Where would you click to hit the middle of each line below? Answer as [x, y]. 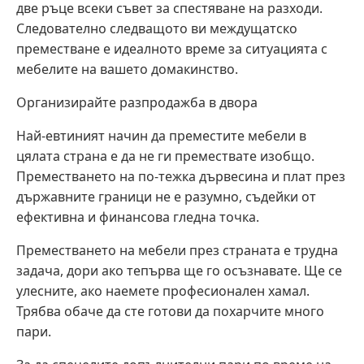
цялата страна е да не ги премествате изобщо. [165, 156]
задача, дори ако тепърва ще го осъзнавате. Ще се [179, 271]
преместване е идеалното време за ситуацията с [172, 49]
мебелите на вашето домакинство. [127, 69]
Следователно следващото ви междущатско [157, 29]
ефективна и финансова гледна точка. [138, 217]
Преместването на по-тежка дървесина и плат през [181, 177]
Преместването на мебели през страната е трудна [177, 251]
